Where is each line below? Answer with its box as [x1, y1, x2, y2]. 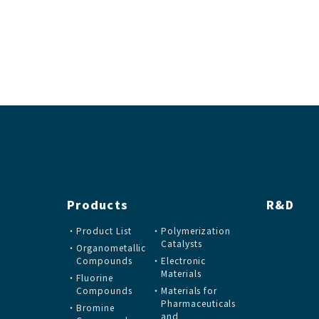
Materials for [160, 284, 218, 296]
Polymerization [160, 224, 231, 236]
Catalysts [161, 237, 202, 249]
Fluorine [75, 271, 113, 283]
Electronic [160, 254, 206, 266]
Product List [75, 224, 132, 236]
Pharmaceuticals [161, 297, 236, 309]
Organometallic [75, 241, 147, 253]
